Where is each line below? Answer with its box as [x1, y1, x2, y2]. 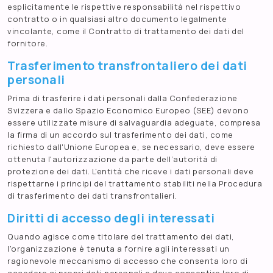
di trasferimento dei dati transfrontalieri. [7, 190, 177, 202]
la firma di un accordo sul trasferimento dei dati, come [7, 129, 233, 141]
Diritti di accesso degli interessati [7, 210, 214, 227]
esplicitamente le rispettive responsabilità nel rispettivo [7, 1, 241, 13]
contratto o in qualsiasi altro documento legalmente [7, 13, 227, 25]
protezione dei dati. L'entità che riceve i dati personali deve [7, 166, 253, 177]
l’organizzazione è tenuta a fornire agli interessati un [7, 243, 230, 255]
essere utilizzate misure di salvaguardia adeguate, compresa [7, 117, 261, 129]
